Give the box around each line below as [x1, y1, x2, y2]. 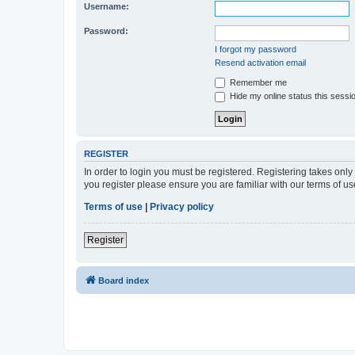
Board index [98, 276, 149, 286]
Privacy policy [150, 201, 214, 213]
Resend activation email [215, 57, 306, 67]
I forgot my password [215, 44, 296, 54]
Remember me [227, 77, 287, 87]
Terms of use [84, 201, 143, 213]
